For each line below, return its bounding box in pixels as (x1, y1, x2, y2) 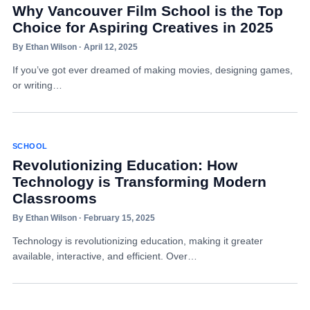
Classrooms (12, 190, 97, 206)
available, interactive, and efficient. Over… (12, 250, 197, 262)
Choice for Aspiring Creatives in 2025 (12, 19, 273, 35)
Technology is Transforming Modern (12, 174, 266, 190)
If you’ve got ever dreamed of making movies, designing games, (12, 64, 293, 75)
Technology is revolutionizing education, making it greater (12, 235, 263, 246)
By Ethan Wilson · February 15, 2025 (12, 213, 155, 223)
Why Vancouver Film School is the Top (12, 3, 283, 19)
